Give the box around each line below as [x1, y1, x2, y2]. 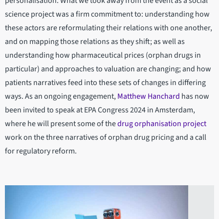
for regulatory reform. [5, 146, 86, 157]
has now [180, 91, 209, 102]
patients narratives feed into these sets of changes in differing [5, 77, 206, 88]
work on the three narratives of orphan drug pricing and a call [5, 132, 206, 143]
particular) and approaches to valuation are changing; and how [5, 64, 211, 75]
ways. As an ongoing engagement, [5, 91, 117, 102]
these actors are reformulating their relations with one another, [5, 22, 212, 34]
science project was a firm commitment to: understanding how [5, 9, 210, 20]
